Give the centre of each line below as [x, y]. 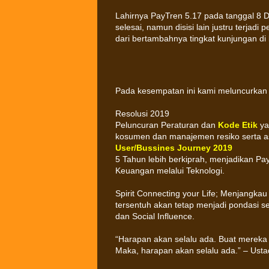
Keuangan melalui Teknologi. [170, 171]
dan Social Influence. [155, 216]
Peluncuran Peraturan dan [167, 125]
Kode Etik [238, 125]
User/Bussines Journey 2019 [174, 148]
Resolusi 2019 [142, 113]
